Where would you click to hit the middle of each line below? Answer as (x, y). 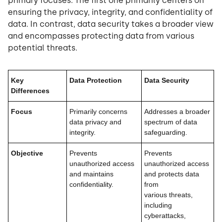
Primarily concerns (98, 112)
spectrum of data (171, 122)
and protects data (172, 174)
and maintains (91, 174)
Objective (27, 153)
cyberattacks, (165, 216)
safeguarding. (166, 133)
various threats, (168, 195)
